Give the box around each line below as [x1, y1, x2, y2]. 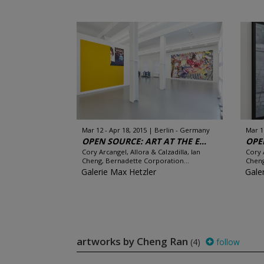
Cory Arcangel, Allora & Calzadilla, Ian [81, 147, 200, 156]
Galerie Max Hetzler [81, 166, 156, 177]
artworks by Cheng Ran [76, 235, 190, 248]
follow [213, 236, 240, 247]
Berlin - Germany [154, 126, 210, 134]
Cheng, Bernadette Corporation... [81, 156, 189, 165]
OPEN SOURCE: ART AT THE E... [81, 136, 206, 147]
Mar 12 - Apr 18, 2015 [81, 126, 147, 134]
